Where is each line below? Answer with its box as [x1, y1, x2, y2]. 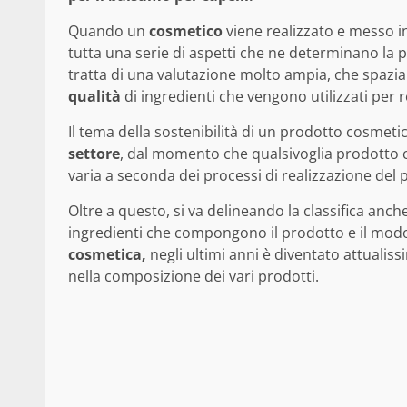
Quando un [68, 20, 149, 41]
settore [68, 143, 120, 164]
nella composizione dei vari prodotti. [68, 265, 319, 286]
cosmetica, [68, 243, 146, 264]
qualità [68, 85, 121, 106]
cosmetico [149, 20, 223, 41]
